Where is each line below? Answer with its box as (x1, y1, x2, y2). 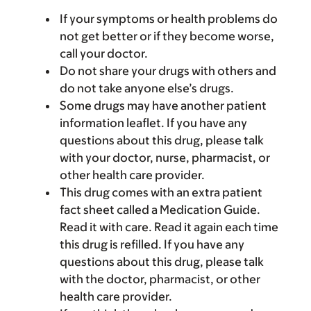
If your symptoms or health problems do (60, 12, 278, 26)
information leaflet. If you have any (60, 116, 247, 130)
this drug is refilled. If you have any (60, 237, 244, 251)
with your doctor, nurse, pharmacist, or (60, 151, 270, 165)
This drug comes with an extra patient (60, 185, 262, 199)
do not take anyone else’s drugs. (60, 81, 234, 95)
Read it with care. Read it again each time (60, 220, 278, 234)
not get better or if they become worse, (60, 29, 274, 43)
